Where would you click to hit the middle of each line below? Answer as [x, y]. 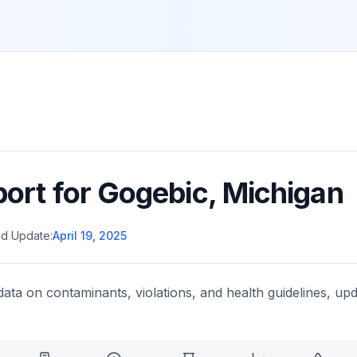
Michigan [282, 193]
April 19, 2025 [90, 235]
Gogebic [152, 193]
